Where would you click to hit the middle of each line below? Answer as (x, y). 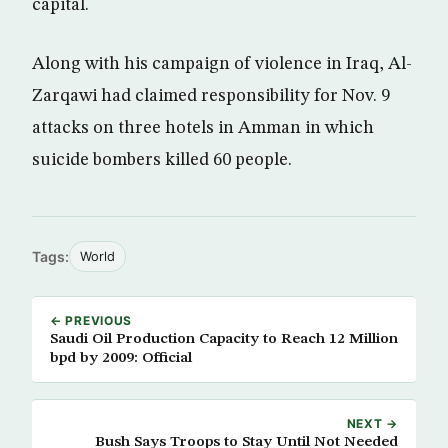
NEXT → (372, 423)
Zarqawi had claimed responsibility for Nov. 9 (211, 96)
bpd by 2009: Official (121, 358)
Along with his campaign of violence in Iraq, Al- (222, 64)
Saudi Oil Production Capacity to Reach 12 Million (71, 339)
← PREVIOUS (91, 320)
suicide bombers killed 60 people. (162, 160)
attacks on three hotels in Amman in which (203, 128)
